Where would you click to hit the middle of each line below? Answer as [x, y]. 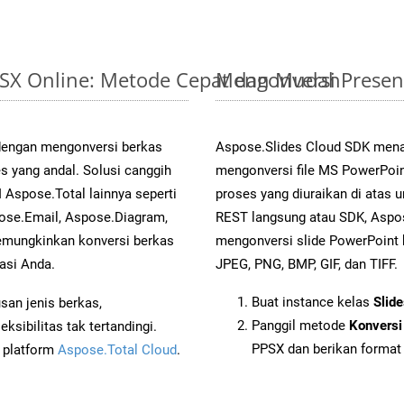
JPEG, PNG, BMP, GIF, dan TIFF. [307, 264]
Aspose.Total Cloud [117, 349]
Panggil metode [300, 325]
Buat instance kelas [312, 302]
